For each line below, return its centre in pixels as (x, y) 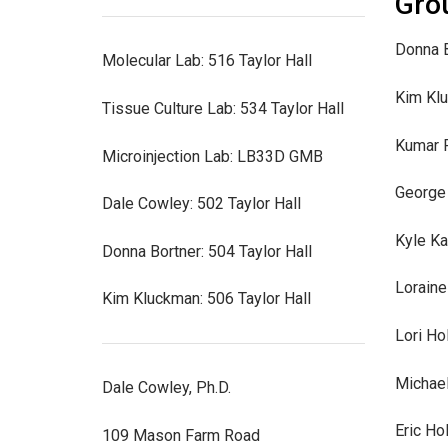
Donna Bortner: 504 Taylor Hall (207, 251)
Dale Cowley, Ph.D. (166, 388)
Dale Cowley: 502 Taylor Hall (201, 204)
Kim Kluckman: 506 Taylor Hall (206, 299)
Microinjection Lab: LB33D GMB (212, 156)
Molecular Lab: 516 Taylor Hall (207, 61)
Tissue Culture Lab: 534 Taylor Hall (223, 108)
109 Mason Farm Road (181, 436)
